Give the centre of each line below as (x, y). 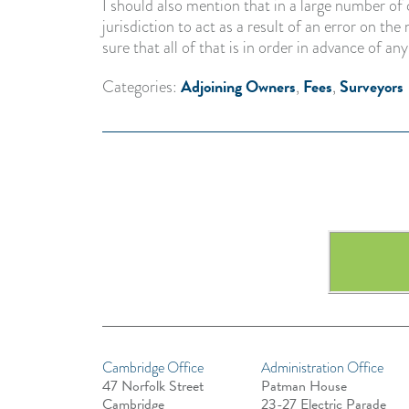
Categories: (142, 87)
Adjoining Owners (238, 86)
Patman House (304, 386)
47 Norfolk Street (153, 386)
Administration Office (322, 367)
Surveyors (372, 86)
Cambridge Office (153, 367)
